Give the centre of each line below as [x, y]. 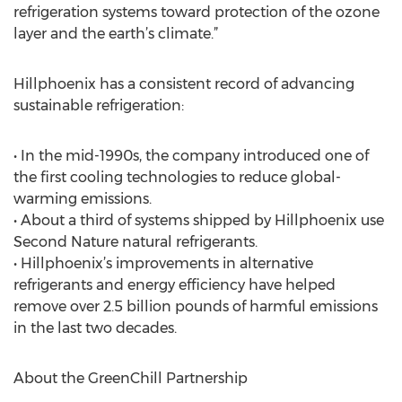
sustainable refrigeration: [99, 105]
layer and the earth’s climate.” [116, 34]
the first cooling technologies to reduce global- [177, 177]
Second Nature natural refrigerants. [135, 242]
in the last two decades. [95, 328]
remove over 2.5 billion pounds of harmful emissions [196, 306]
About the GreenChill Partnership [131, 378]
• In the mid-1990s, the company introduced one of [191, 156]
